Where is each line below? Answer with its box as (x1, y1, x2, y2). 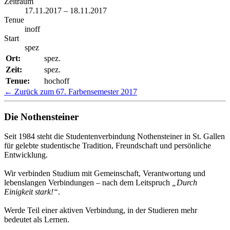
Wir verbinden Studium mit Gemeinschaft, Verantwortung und (4, 169, 205, 178)
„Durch (172, 178, 197, 187)
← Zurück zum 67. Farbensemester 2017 (4, 87, 137, 96)
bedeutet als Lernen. (4, 215, 69, 224)
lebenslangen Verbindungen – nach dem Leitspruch (4, 178, 172, 187)
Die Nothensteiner (4, 111, 79, 122)
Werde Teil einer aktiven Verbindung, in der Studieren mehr (4, 206, 197, 215)
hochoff (44, 76, 69, 85)
